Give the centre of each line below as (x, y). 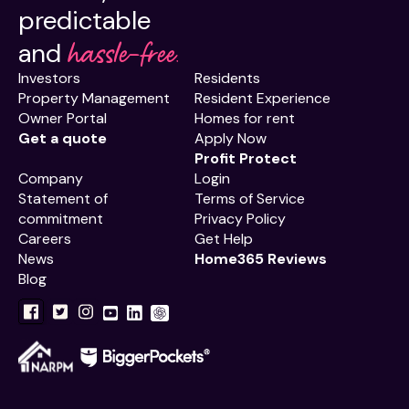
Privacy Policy (240, 219)
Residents (227, 79)
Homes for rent (245, 119)
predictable (84, 21)
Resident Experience (262, 99)
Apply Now (231, 139)
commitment (61, 219)
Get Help (224, 239)
